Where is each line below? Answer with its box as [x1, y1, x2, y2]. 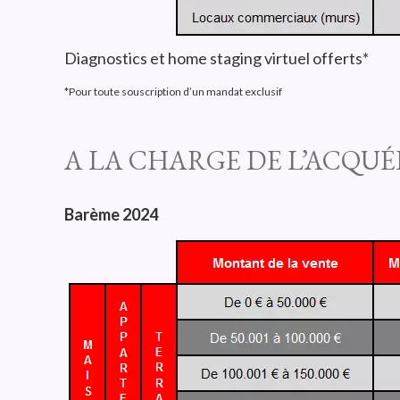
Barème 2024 [64, 204, 158, 225]
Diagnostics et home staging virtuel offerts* [64, 48, 369, 69]
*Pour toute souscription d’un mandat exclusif [64, 85, 282, 99]
